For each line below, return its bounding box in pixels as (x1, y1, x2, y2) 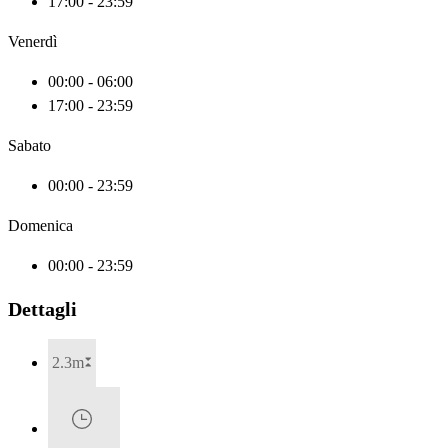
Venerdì (8, 32, 57, 50)
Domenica (8, 216, 73, 234)
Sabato (8, 136, 51, 154)
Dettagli (8, 297, 77, 320)
